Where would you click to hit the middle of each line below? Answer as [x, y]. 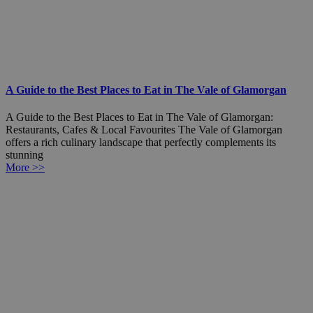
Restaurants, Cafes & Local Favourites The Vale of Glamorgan [144, 130]
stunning [24, 155]
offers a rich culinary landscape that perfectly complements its [141, 143]
